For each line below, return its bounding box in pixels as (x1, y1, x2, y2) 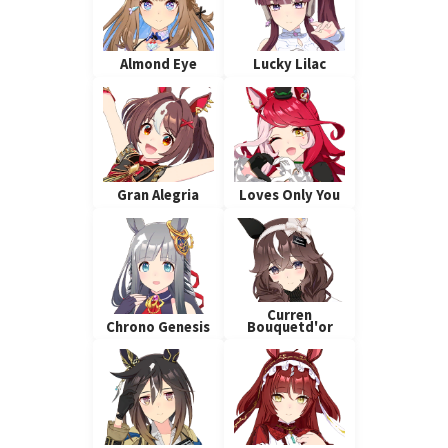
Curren (267, 305, 313, 324)
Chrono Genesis (106, 317, 211, 336)
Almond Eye (119, 54, 197, 73)
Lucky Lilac (253, 54, 327, 73)
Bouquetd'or (246, 317, 333, 336)
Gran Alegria (117, 186, 200, 205)
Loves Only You (239, 186, 341, 205)
